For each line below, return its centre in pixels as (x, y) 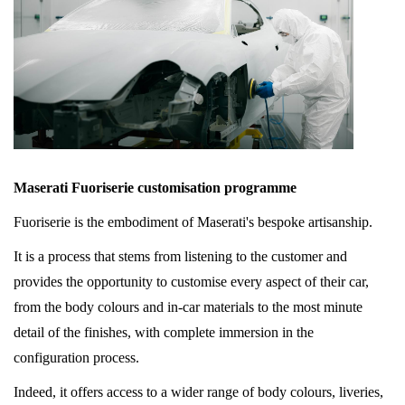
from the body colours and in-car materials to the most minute (188, 307)
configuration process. (76, 358)
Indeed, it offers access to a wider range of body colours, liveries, (198, 392)
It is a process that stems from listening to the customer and (180, 257)
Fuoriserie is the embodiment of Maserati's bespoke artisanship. (193, 222)
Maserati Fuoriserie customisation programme (155, 188)
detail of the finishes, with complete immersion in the (164, 333)
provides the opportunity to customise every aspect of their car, (191, 282)
